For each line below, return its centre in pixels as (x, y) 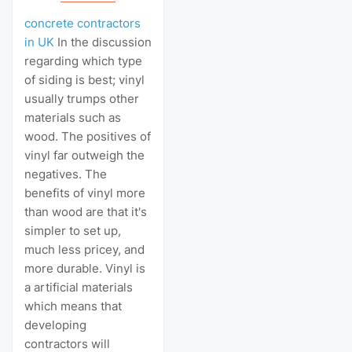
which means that (73, 306)
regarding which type (83, 61)
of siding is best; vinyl (84, 80)
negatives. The (66, 174)
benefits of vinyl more (85, 193)
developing (55, 325)
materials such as (73, 118)
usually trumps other (82, 99)
